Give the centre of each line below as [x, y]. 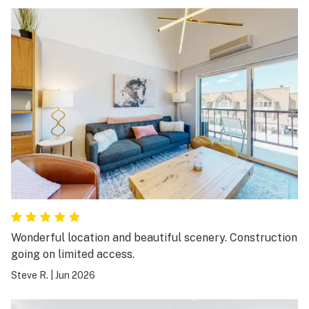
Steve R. [30, 276]
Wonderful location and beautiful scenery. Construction [154, 238]
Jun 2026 [75, 276]
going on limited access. [73, 255]
